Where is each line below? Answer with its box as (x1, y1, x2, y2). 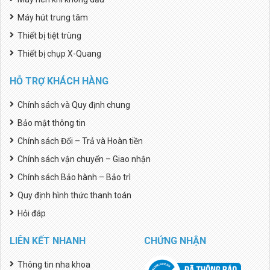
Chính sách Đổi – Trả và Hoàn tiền (17, 136, 143, 146)
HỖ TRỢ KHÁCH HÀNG (10, 75, 108, 87)
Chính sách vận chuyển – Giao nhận (17, 154, 151, 164)
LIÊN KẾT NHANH (10, 234, 86, 246)
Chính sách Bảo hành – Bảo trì (17, 172, 131, 182)
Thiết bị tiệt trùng (17, 30, 81, 40)
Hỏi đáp (17, 208, 46, 218)
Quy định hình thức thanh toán (17, 190, 131, 200)
